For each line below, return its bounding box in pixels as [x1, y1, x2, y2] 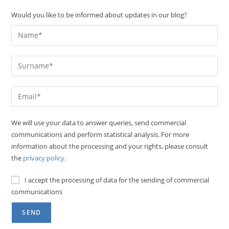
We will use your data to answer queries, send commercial [11, 118, 187, 127]
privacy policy [23, 153, 65, 163]
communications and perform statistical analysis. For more [11, 129, 190, 139]
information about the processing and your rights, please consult [11, 141, 209, 151]
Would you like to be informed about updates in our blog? [11, 10, 188, 19]
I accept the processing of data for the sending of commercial [25, 175, 210, 185]
